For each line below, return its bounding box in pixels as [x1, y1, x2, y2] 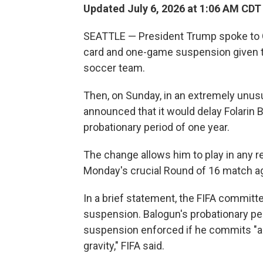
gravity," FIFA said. [83, 240, 164, 252]
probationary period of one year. [83, 121, 232, 134]
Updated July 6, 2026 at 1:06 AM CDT [83, 2, 261, 15]
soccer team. [83, 62, 147, 75]
